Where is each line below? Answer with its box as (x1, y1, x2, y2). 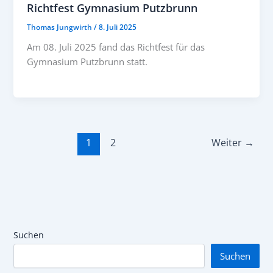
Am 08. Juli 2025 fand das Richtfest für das (27, 40, 205, 53)
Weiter (211, 136, 244, 150)
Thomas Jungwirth (27, 21, 94, 32)
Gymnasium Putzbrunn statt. (27, 55, 148, 68)
